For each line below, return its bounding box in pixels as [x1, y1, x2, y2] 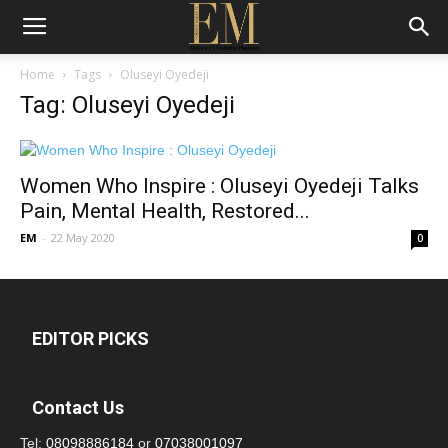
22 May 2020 [51, 230, 115, 245]
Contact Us [32, 397, 124, 418]
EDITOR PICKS [32, 328, 149, 349]
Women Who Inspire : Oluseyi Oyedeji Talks [20, 174, 419, 198]
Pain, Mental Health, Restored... [20, 199, 310, 223]
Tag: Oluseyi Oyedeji [20, 91, 235, 119]
